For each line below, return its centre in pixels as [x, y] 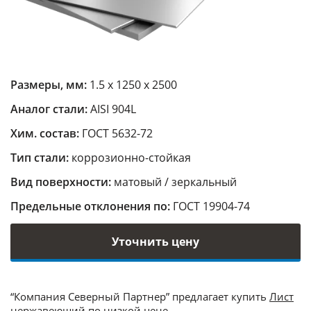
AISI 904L [113, 109]
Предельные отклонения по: [92, 206]
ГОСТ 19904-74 [211, 206]
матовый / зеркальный [175, 182]
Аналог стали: [50, 109]
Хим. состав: [46, 133]
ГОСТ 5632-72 [117, 133]
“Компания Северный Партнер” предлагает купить [140, 296]
